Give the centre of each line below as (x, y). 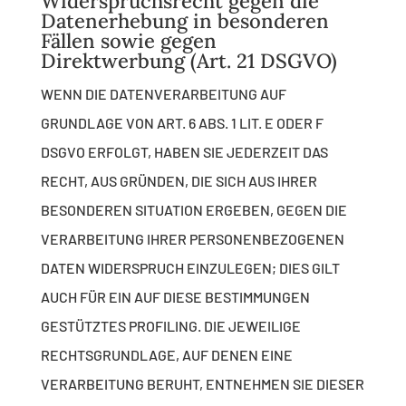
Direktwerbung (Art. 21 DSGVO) (188, 61)
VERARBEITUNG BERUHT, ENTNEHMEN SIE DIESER (202, 384)
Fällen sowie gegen (128, 41)
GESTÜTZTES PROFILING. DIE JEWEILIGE (170, 326)
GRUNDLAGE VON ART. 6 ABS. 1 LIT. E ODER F (182, 123)
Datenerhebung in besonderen (184, 21)
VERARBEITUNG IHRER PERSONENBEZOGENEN (192, 239)
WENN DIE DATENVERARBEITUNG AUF (163, 94)
